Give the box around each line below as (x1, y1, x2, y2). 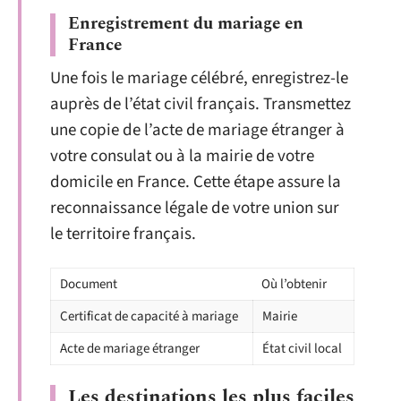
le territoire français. (50, 222, 196, 246)
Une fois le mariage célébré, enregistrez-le (50, 66, 348, 90)
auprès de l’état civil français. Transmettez (50, 92, 351, 116)
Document (60, 274, 117, 294)
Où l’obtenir (261, 274, 327, 294)
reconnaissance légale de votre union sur (50, 196, 339, 220)
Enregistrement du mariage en (68, 11, 303, 37)
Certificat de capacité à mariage (60, 306, 238, 326)
